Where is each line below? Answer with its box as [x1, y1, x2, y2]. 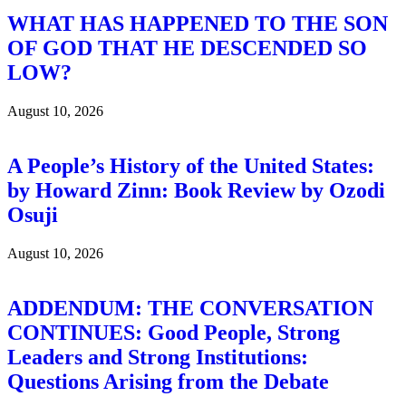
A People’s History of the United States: [7, 154, 374, 179]
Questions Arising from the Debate [7, 369, 329, 393]
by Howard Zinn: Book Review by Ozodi [7, 179, 385, 203]
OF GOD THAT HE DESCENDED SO [7, 36, 367, 61]
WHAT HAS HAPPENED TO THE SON [7, 12, 388, 36]
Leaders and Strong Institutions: [7, 344, 308, 369]
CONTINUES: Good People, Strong [7, 320, 340, 344]
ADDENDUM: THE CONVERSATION [7, 295, 373, 320]
